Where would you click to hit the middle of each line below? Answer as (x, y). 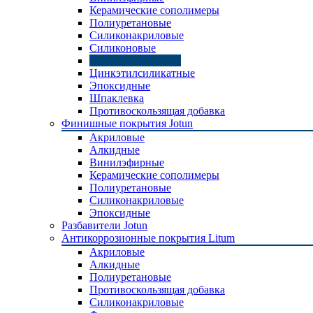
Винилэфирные (127, 162)
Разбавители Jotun (104, 225)
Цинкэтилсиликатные (142, 73)
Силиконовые (123, 48)
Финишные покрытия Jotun (127, 123)
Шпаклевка (117, 98)
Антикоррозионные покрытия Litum (148, 238)
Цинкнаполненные (135, 60)
